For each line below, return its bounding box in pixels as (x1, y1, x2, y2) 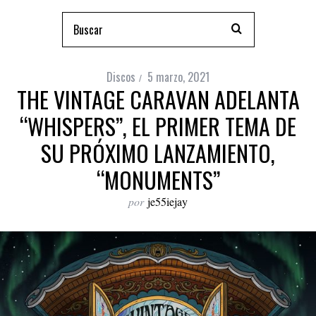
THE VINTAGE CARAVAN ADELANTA (16, 83, 300, 116)
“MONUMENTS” (96, 163, 220, 196)
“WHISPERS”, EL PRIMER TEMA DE (20, 109, 296, 142)
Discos (107, 68, 135, 85)
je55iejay (147, 194, 188, 209)
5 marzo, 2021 (147, 68, 209, 85)
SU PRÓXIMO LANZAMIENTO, (41, 136, 275, 169)
